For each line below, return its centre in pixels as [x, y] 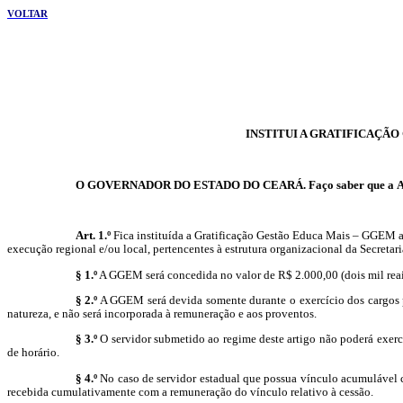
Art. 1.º [93, 236]
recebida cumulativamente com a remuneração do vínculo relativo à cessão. [190, 391]
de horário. [33, 353]
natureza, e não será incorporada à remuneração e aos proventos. [162, 313]
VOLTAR [27, 14]
